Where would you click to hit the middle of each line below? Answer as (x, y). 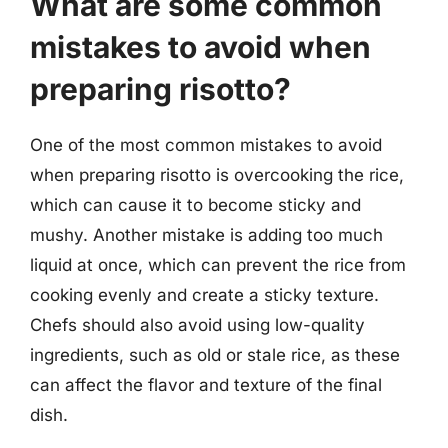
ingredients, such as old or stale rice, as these (215, 355)
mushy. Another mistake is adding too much (206, 235)
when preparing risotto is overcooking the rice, (217, 175)
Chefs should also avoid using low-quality (197, 325)
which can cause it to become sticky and (195, 205)
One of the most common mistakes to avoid (206, 145)
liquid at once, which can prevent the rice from (218, 265)
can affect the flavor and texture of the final (206, 385)
